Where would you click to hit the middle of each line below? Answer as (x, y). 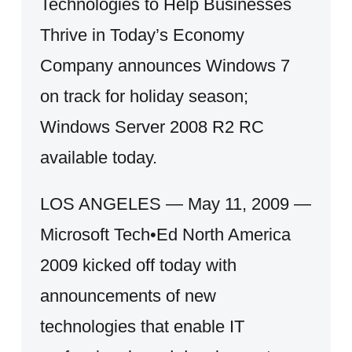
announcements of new (128, 295)
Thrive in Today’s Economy (142, 35)
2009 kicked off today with (138, 265)
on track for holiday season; (144, 96)
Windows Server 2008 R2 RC (152, 126)
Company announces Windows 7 (165, 65)
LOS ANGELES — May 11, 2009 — (175, 203)
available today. (98, 157)
